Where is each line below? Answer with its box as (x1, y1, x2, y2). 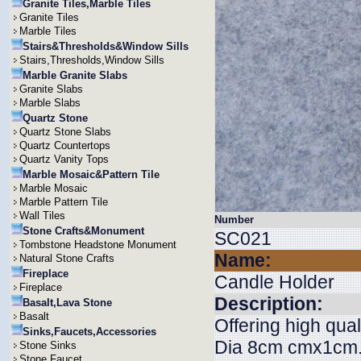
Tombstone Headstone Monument (19, 239, 176, 251)
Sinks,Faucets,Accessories (23, 326, 156, 338)
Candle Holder (214, 272, 334, 293)
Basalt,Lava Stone (23, 297, 112, 309)
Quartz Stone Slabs (19, 126, 111, 138)
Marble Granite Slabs (23, 69, 127, 81)
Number (214, 214, 254, 226)
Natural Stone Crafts (19, 252, 114, 264)
